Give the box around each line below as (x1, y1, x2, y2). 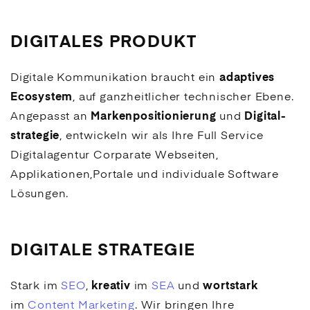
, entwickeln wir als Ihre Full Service (60, 131, 264, 142)
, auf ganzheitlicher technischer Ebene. (73, 92, 294, 103)
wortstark (203, 281, 258, 292)
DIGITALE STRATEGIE (10, 243, 196, 259)
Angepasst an (10, 111, 91, 122)
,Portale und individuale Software (90, 170, 279, 181)
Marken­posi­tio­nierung (91, 111, 217, 122)
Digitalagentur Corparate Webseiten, (10, 150, 219, 161)
